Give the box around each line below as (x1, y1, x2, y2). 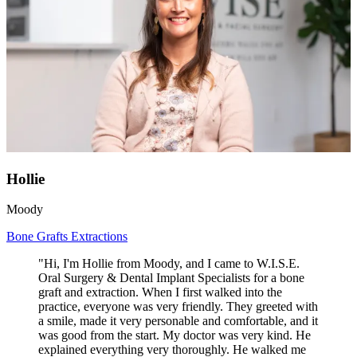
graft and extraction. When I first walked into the (38, 285, 282, 300)
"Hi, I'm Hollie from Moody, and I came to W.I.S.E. (38, 257, 300, 271)
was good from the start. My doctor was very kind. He (38, 328, 311, 343)
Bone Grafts (6, 229, 71, 244)
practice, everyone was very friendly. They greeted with (38, 300, 318, 314)
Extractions (71, 229, 127, 244)
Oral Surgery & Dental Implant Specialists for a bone (38, 271, 304, 285)
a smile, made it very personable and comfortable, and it (38, 314, 318, 328)
